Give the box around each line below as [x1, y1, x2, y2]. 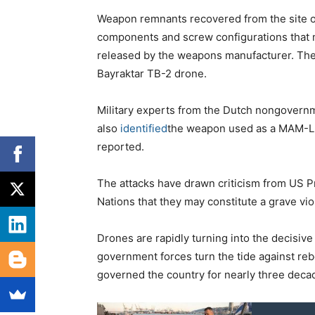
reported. [97, 140, 144, 154]
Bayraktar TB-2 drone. [97, 67, 207, 81]
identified [120, 122, 167, 136]
